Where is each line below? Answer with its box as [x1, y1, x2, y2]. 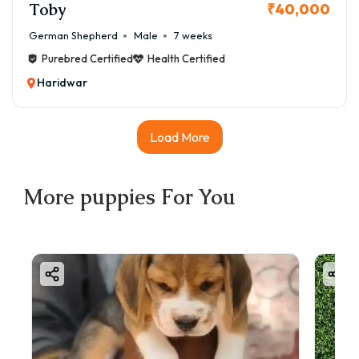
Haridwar [37, 75, 87, 91]
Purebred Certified [42, 52, 133, 66]
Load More [149, 129, 210, 146]
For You [155, 184, 236, 212]
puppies [80, 184, 155, 212]
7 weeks [174, 29, 212, 42]
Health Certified [147, 52, 225, 66]
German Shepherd [29, 29, 118, 42]
